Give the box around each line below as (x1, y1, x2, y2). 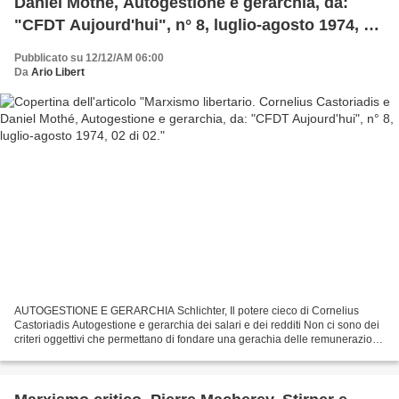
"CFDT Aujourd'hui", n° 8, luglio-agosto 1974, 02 (14, 16, 381, 35)
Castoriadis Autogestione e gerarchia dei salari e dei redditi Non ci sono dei (14, 318, 379, 331)
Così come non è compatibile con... (14, 346, 183, 360)
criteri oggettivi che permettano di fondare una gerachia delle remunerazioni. (14, 332, 384, 346)
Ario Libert (31, 66, 85, 79)
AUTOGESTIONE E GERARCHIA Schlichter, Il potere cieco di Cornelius (14, 304, 359, 317)
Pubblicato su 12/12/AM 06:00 (14, 52, 164, 65)
